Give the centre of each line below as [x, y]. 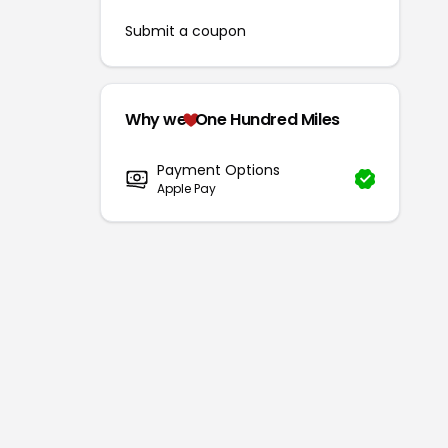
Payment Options [218, 170]
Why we [156, 119]
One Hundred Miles [267, 119]
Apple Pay [186, 188]
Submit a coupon [185, 31]
